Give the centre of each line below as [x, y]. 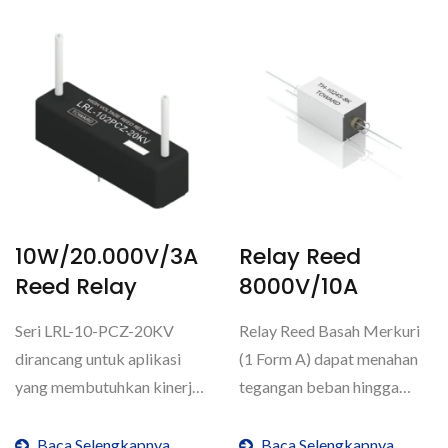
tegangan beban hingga [319, 386]
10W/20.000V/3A [106, 256]
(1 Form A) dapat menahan [328, 358]
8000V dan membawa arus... [334, 414]
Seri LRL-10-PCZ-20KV [94, 330]
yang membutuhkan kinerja [107, 386]
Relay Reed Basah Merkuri [329, 330]
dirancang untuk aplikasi [98, 358]
